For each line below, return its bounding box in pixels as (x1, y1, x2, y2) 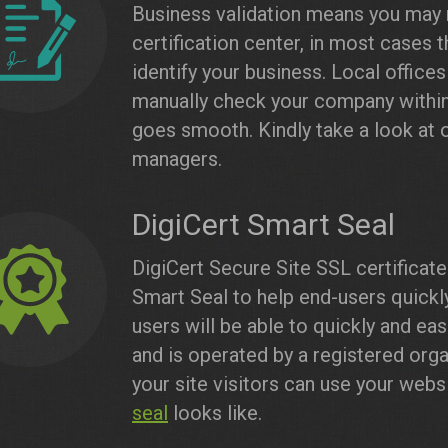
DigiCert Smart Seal (132, 207, 395, 242)
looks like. (168, 401, 262, 425)
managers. (132, 147, 222, 171)
